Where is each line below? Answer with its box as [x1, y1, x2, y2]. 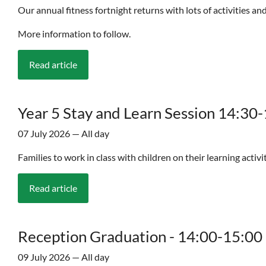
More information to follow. [18, 27, 132, 39]
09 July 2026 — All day [18, 251, 109, 263]
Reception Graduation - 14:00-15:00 [18, 227, 262, 246]
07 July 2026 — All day [18, 128, 109, 140]
